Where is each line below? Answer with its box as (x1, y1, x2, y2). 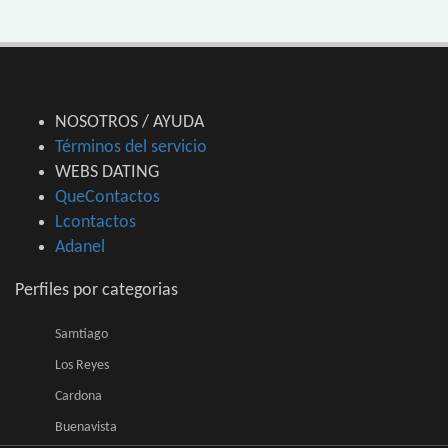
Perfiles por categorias (15, 281, 178, 301)
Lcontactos (55, 213, 136, 233)
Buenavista (55, 420, 117, 436)
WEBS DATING (55, 163, 159, 183)
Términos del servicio (55, 138, 207, 158)
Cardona (55, 389, 102, 405)
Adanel (55, 238, 105, 258)
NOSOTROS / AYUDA (55, 113, 204, 133)
